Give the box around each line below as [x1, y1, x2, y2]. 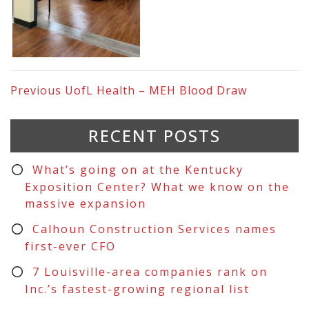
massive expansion [24, 195, 146, 211]
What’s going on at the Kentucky [32, 161, 243, 177]
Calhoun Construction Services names [32, 221, 277, 237]
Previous [10, 82, 65, 98]
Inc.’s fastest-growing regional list [24, 281, 250, 297]
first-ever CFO [24, 238, 116, 254]
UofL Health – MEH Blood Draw [65, 82, 247, 98]
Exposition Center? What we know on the [24, 179, 290, 195]
